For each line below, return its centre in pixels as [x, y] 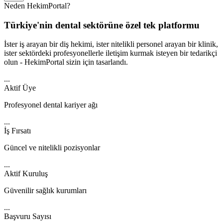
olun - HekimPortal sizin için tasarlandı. [66, 62]
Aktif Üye [20, 88]
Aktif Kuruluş [26, 174]
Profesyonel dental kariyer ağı [51, 105]
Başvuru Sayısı [28, 217]
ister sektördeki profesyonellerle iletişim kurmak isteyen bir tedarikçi [111, 53]
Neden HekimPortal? [37, 5]
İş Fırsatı [17, 131]
